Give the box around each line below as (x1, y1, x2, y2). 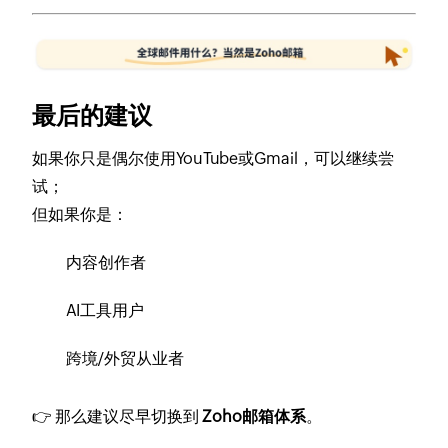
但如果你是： (32, 204, 129, 224)
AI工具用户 (66, 300, 145, 320)
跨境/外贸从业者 (66, 348, 185, 368)
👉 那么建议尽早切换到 (32, 406, 203, 426)
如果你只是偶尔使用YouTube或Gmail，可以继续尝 (32, 148, 395, 168)
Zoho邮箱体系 (202, 406, 307, 426)
